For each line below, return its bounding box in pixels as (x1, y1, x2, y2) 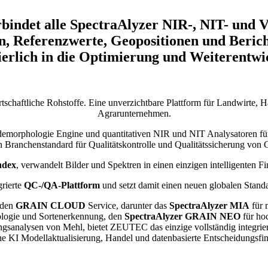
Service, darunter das (86, 200, 169, 211)
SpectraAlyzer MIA (169, 200, 249, 211)
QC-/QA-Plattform (24, 179, 100, 190)
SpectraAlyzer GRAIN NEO (124, 211, 240, 221)
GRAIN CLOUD (16, 200, 86, 211)
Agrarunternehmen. (97, 108, 171, 118)
